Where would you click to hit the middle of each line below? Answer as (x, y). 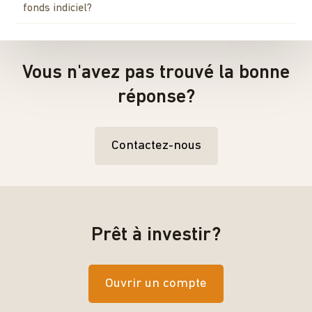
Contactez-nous (156, 146)
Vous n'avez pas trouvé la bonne (156, 73)
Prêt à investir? (156, 235)
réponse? (156, 97)
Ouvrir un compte (156, 283)
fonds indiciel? (57, 8)
